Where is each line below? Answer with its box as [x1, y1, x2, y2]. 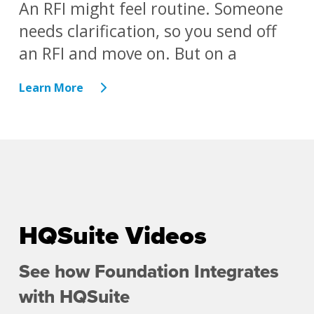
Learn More [18, 80, 83, 96]
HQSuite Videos [18, 221, 207, 252]
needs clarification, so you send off [18, 20, 276, 43]
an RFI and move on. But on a [18, 42, 237, 65]
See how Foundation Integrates [18, 261, 279, 283]
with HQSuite [18, 286, 130, 308]
